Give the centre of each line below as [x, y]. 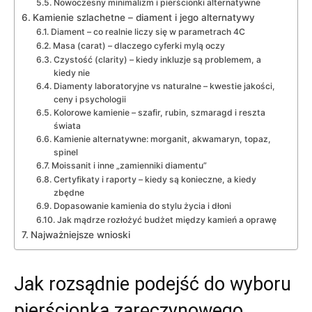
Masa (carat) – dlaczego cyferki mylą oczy [139, 46]
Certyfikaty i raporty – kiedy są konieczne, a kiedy [155, 180]
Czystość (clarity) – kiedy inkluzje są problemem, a [157, 60]
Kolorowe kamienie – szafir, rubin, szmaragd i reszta [159, 113]
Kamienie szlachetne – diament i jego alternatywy [143, 18]
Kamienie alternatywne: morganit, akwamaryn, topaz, [162, 139]
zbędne [69, 193]
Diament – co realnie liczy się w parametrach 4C [148, 32]
